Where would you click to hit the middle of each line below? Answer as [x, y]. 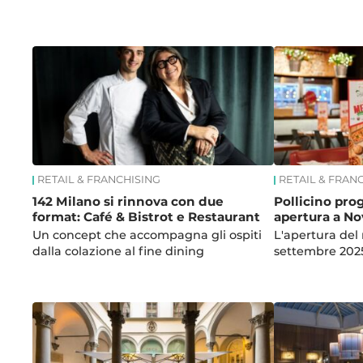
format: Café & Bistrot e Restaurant [147, 216]
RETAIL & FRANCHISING [99, 180]
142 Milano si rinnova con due [128, 201]
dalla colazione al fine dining [119, 251]
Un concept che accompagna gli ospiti [147, 235]
